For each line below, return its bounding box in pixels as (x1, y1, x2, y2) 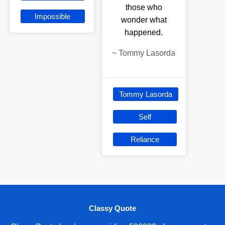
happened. (125, 28, 163, 37)
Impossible (35, 12, 71, 21)
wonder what (121, 15, 167, 24)
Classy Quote (89, 204, 136, 213)
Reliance (130, 135, 159, 144)
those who (125, 3, 162, 12)
